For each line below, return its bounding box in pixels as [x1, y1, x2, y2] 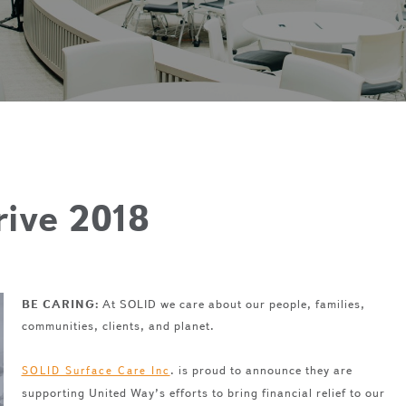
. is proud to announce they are [169, 362, 353, 377]
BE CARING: [21, 296, 99, 311]
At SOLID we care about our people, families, [98, 296, 365, 311]
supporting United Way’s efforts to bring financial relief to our [21, 385, 385, 400]
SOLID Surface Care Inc [21, 363, 170, 377]
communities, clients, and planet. [21, 318, 215, 333]
